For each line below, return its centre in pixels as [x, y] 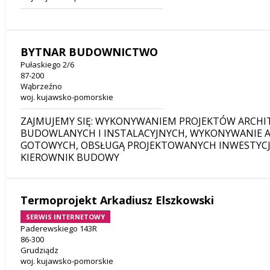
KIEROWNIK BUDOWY [70, 158]
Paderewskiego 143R [59, 229]
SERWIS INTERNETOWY [65, 217]
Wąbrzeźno [41, 86]
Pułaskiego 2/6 [47, 65]
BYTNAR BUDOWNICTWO [89, 52]
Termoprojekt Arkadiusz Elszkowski [117, 200]
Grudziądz [39, 250]
